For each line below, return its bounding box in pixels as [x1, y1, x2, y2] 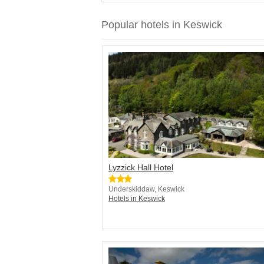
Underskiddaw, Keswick [108, 185, 184, 194]
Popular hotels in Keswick [101, 19, 222, 31]
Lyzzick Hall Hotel [108, 163, 173, 173]
